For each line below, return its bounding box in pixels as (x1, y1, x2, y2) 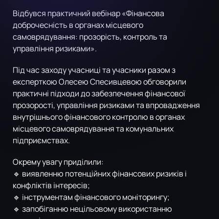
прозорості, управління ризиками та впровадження (13, 100, 200, 111)
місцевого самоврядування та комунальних (13, 123, 174, 134)
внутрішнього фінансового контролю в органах (13, 111, 185, 123)
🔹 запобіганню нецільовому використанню (13, 203, 172, 215)
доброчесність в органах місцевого (13, 20, 143, 31)
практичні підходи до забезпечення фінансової (13, 88, 185, 99)
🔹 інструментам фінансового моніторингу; (13, 192, 170, 203)
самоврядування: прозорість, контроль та (13, 31, 167, 43)
